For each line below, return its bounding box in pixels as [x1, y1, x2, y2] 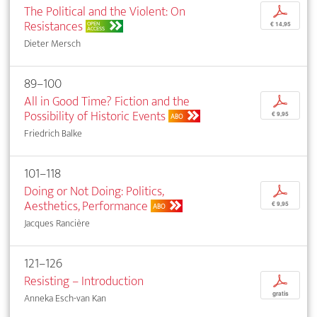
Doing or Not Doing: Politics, [24, 180, 163, 203]
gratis [272, 289, 289, 299]
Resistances [24, 16, 83, 38]
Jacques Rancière [24, 215, 90, 232]
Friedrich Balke [24, 125, 82, 142]
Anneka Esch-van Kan [24, 290, 106, 307]
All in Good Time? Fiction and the [24, 91, 190, 113]
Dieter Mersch [24, 35, 81, 52]
